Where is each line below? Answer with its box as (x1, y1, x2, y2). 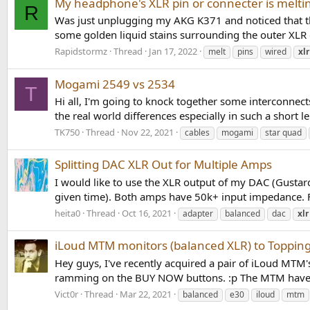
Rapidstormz (55, 45, 107, 58)
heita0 (55, 206, 80, 219)
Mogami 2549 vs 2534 (55, 75, 175, 92)
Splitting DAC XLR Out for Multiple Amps (55, 156, 272, 173)
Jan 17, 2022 (149, 45, 197, 58)
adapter (183, 207, 213, 219)
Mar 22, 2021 (120, 287, 172, 300)
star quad (265, 127, 302, 138)
